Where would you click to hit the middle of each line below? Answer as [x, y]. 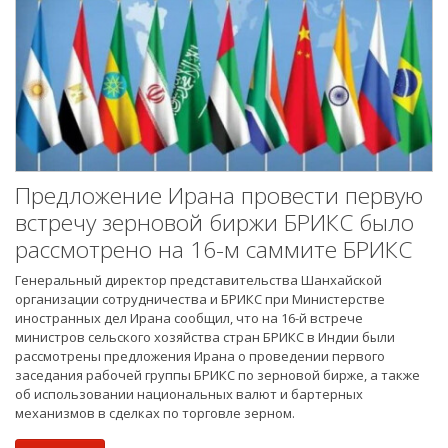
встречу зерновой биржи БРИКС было [214, 223]
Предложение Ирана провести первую [219, 196]
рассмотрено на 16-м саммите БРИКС [213, 250]
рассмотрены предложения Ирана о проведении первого [200, 356]
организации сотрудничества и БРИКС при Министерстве [200, 299]
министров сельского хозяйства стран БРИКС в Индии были [205, 337]
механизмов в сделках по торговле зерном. [155, 413]
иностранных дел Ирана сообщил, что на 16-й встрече [189, 318]
